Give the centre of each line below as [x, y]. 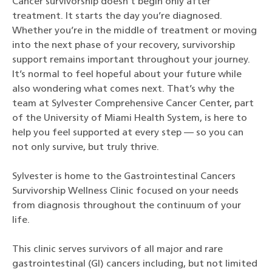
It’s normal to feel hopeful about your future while [127, 75]
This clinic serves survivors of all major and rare [117, 250]
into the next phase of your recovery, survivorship [124, 46]
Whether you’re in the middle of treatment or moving [134, 31]
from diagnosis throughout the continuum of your [127, 206]
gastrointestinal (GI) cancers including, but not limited [135, 264]
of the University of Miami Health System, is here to [130, 119]
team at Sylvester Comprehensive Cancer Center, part [133, 104]
